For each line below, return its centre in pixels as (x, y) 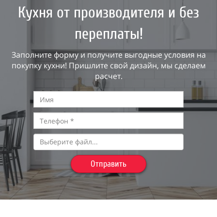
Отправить (108, 164)
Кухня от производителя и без (108, 13)
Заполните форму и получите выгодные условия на (108, 55)
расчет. (108, 76)
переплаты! (108, 34)
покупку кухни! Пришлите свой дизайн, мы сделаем (108, 65)
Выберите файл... (69, 142)
